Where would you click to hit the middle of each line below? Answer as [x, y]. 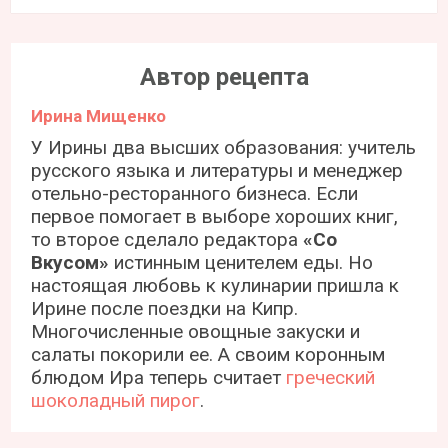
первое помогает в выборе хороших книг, [215, 217]
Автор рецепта [224, 77]
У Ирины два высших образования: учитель [224, 148]
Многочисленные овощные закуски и [196, 332]
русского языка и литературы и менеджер [217, 171]
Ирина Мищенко [99, 116]
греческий [331, 378]
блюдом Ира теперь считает [159, 378]
